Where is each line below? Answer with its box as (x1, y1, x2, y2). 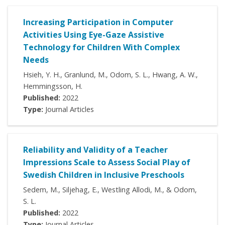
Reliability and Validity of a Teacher (23, 144, 168, 156)
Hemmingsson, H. (23, 81, 82, 91)
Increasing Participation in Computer (23, 17, 173, 28)
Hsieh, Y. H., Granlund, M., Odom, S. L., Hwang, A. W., (23, 70, 198, 80)
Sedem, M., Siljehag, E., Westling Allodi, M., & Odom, (23, 185, 197, 195)
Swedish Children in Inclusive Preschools (23, 169, 184, 181)
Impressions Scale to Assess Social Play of (23, 157, 190, 168)
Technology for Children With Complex (23, 42, 180, 53)
